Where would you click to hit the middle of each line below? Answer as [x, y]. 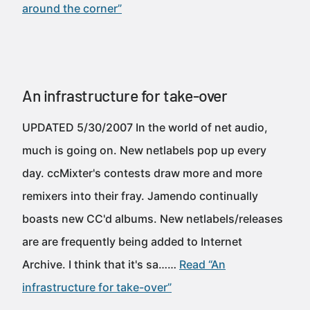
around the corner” [72, 8]
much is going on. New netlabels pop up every [144, 150]
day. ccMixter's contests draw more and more [142, 173]
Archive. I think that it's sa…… [101, 264]
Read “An [202, 264]
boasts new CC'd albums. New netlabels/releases [153, 219]
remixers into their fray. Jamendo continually [140, 196]
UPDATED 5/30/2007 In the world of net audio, [145, 127]
